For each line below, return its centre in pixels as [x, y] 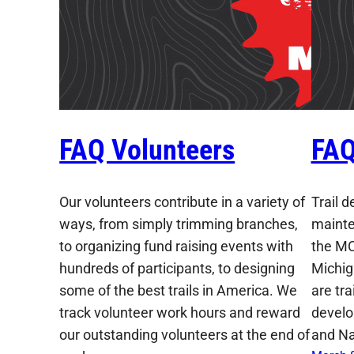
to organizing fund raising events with [177, 246]
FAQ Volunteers [147, 150]
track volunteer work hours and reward [180, 312]
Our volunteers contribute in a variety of [183, 201]
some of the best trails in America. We [179, 290]
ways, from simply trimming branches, [179, 224]
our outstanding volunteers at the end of [185, 334]
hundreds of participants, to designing [177, 268]
